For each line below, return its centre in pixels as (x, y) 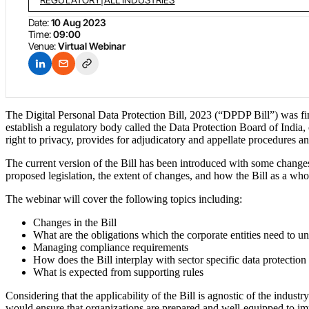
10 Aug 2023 (79, 23)
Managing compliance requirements (111, 248)
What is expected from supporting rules (118, 272)
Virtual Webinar (92, 46)
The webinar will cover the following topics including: (124, 199)
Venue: (43, 46)
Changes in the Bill (75, 223)
